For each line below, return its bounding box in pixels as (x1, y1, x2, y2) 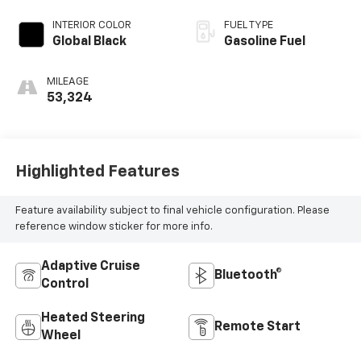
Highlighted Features (15, 164, 180, 180)
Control (40, 277, 89, 291)
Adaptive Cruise (40, 259, 140, 273)
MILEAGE (46, 76, 89, 87)
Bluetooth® (214, 268, 282, 282)
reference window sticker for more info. (15, 221, 213, 232)
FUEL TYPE (224, 19, 273, 31)
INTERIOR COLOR (52, 19, 131, 31)
